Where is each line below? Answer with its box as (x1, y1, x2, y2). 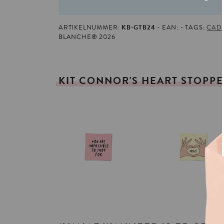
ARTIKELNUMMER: (58, 22, 121, 33)
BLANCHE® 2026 (58, 32, 115, 42)
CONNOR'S (79, 73, 138, 88)
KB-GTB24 (121, 22, 155, 33)
